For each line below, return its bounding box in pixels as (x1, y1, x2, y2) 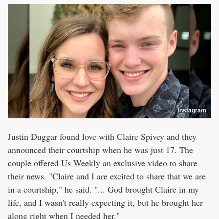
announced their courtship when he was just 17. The (8, 143, 193, 155)
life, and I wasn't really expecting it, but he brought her (8, 196, 203, 208)
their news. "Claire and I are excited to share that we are (8, 170, 206, 182)
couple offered (8, 156, 61, 169)
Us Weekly (61, 156, 100, 169)
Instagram (178, 107, 206, 114)
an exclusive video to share (100, 156, 197, 169)
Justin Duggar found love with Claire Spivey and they (8, 130, 197, 142)
